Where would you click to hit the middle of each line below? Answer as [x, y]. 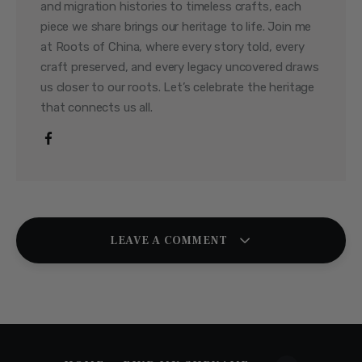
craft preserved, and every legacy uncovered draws [179, 67]
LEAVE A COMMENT [170, 240]
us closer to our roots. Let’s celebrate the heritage [177, 88]
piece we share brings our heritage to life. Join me [176, 27]
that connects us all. [96, 108]
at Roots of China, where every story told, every [172, 47]
